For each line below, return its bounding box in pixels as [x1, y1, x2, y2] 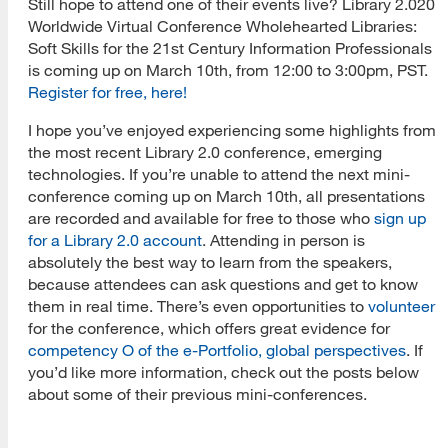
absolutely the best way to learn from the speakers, [28, 252, 392, 271]
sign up [374, 208, 426, 227]
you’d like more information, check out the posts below [28, 362, 419, 381]
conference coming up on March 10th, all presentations [28, 186, 425, 205]
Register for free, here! [28, 82, 187, 101]
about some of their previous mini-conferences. [28, 384, 371, 403]
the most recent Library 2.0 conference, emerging [28, 142, 382, 161]
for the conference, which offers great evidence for [28, 318, 390, 337]
